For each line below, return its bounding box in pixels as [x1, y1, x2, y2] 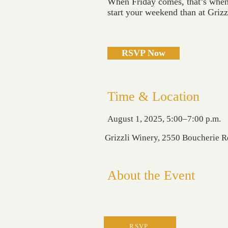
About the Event [107, 168, 195, 183]
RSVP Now [122, 48, 165, 58]
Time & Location [107, 89, 199, 104]
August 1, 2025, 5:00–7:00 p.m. [107, 114, 221, 124]
